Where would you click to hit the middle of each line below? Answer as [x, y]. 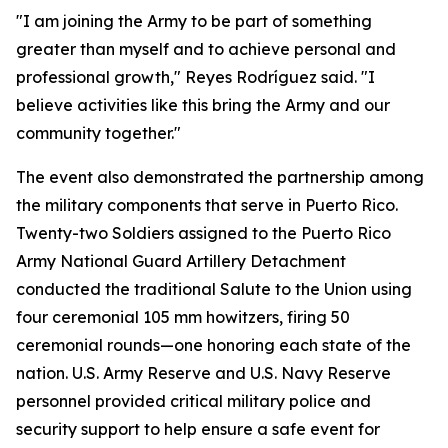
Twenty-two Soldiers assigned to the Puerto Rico [203, 233]
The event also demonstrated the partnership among [220, 177]
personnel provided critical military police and [193, 401]
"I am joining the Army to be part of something [194, 21]
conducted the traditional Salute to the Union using [214, 289]
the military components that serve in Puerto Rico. [207, 205]
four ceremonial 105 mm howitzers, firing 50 [183, 317]
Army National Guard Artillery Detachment [181, 261]
